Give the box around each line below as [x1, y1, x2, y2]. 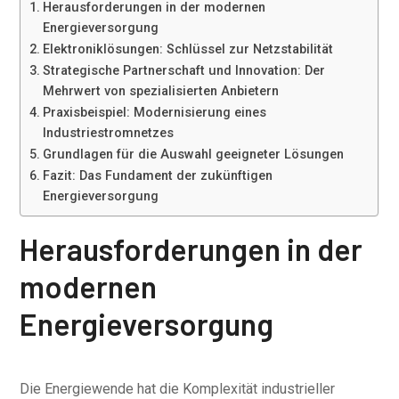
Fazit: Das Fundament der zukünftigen [43, 168, 273, 183]
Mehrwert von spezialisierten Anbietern [43, 84, 280, 99]
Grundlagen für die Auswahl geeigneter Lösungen [43, 147, 345, 162]
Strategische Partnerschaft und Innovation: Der [43, 63, 326, 78]
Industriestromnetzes [43, 126, 175, 141]
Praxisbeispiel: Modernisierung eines [43, 105, 267, 120]
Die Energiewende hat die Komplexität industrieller [20, 380, 336, 397]
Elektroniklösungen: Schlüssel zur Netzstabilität [43, 42, 334, 57]
